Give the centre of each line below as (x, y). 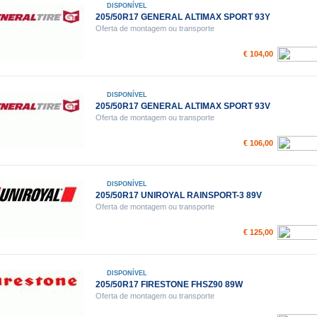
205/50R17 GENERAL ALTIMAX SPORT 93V (183, 106)
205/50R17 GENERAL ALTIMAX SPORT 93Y (183, 17)
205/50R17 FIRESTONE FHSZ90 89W (169, 284)
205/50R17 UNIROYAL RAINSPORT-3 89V (178, 195)
